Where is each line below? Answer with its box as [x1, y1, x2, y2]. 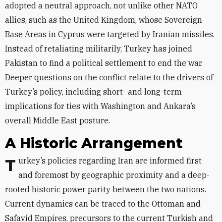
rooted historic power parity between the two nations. [5, 184, 206, 194]
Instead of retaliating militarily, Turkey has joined [5, 44, 192, 54]
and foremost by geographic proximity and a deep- [18, 170, 210, 180]
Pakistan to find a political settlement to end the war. [5, 58, 203, 68]
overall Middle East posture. [5, 115, 110, 125]
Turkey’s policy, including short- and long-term [5, 87, 182, 97]
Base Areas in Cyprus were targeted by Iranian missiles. [5, 29, 215, 39]
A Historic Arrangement [5, 135, 182, 152]
